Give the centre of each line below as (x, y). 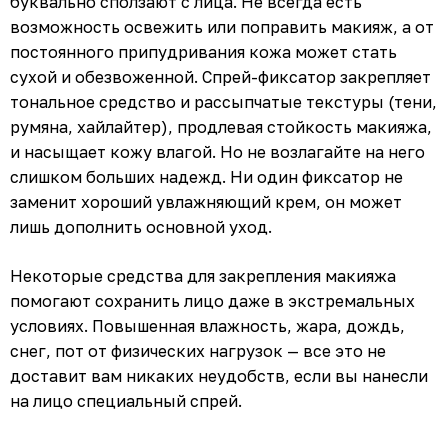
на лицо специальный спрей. (126, 400)
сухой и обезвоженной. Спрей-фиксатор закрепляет (220, 76)
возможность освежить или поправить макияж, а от (222, 26)
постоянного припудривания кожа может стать (203, 51)
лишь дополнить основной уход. (141, 226)
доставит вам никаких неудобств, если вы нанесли (219, 375)
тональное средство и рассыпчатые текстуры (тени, (223, 101)
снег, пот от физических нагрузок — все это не (198, 350)
